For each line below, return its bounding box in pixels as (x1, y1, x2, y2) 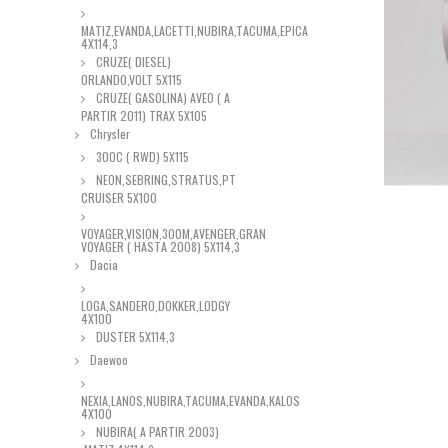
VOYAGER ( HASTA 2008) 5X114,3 (81, 238, 240, 255)
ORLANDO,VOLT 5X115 (81, 71, 182, 88)
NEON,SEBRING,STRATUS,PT (93, 171, 236, 188)
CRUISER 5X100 (81, 189, 157, 206)
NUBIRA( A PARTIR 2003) (93, 423, 219, 440)
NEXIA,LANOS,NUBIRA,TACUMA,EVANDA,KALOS (81, 392, 300, 409)
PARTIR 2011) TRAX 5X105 (81, 107, 207, 124)
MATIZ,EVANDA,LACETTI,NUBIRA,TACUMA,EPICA (81, 22, 308, 39)
